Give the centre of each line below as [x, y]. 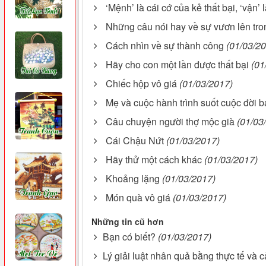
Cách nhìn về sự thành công [165, 46]
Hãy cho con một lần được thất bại [177, 65]
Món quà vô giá [138, 198]
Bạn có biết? [129, 237]
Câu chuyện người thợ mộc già [170, 122]
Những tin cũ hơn [128, 222]
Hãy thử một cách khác [154, 160]
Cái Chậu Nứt [135, 141]
